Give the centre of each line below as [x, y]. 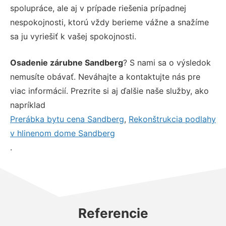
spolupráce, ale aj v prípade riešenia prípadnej [98, 8]
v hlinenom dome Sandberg [63, 133]
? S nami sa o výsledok [167, 62]
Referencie [113, 213]
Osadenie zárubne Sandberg [67, 62]
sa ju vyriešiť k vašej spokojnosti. [73, 36]
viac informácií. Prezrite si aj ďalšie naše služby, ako [109, 91]
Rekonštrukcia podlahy [172, 119]
